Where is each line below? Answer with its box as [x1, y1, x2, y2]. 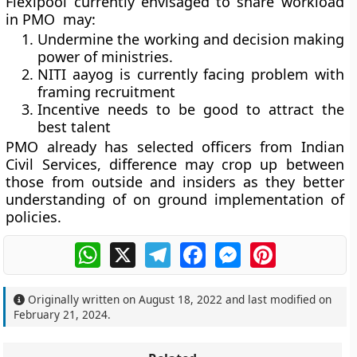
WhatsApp [100, 240, 163, 257]
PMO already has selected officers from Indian [6, 137, 344, 156]
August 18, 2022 [139, 292, 223, 307]
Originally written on [25, 292, 139, 307]
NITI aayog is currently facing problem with [37, 65, 344, 84]
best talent [37, 117, 112, 136]
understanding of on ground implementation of [6, 190, 344, 209]
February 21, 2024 [14, 307, 108, 322]
